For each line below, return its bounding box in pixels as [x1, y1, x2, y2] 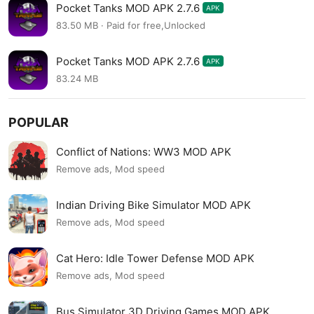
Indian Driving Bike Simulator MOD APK [56, 198, 251, 212]
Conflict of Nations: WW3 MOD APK [56, 144, 231, 158]
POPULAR [8, 115, 69, 130]
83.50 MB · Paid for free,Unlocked [56, 20, 205, 32]
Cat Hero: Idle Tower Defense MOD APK [56, 251, 254, 265]
